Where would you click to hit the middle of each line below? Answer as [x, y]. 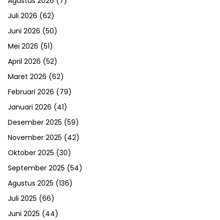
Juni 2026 [24, 31]
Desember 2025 [35, 122]
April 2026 [24, 61]
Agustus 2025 [31, 183]
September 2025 [36, 168]
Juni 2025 [24, 214]
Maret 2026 [27, 77]
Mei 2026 [23, 46]
